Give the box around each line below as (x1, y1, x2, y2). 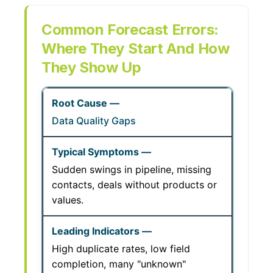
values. (52, 194, 83, 206)
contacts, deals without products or (52, 179, 217, 191)
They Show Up (41, 58, 141, 76)
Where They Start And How (41, 40, 230, 57)
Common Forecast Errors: (41, 21, 219, 38)
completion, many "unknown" (52, 258, 186, 270)
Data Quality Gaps (52, 115, 136, 127)
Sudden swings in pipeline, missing (52, 163, 211, 175)
